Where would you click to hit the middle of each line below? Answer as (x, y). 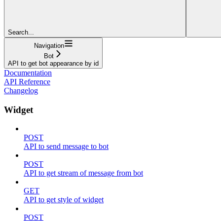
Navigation (49, 45)
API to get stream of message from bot (83, 173)
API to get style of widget (64, 200)
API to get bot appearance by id (53, 63)
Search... (21, 32)
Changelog (21, 90)
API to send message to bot (66, 147)
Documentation (28, 73)
